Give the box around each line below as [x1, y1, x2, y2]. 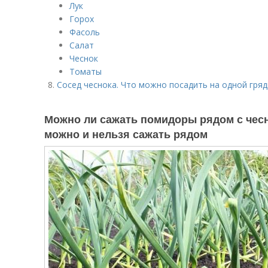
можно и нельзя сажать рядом [44, 126, 208, 142]
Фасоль [69, 26, 100, 38]
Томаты [69, 66, 102, 77]
